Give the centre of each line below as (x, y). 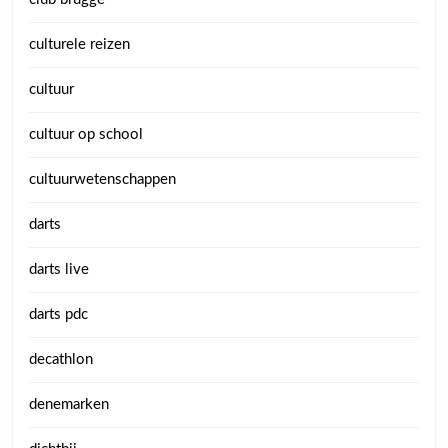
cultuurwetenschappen (102, 179)
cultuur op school (86, 134)
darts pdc (58, 314)
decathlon (61, 359)
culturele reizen (79, 44)
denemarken (69, 404)
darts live (59, 269)
